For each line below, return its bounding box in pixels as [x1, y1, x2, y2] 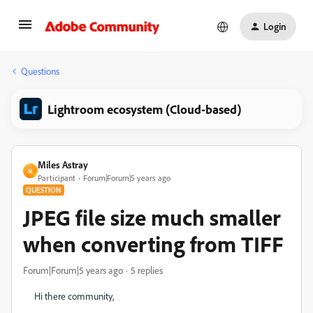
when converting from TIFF [23, 230, 284, 258]
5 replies [131, 264, 163, 276]
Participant [38, 173, 75, 183]
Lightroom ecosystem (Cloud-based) [48, 101, 242, 117]
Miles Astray [38, 159, 88, 170]
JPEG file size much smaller [23, 203, 281, 231]
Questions [21, 65, 59, 77]
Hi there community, [34, 290, 114, 302]
